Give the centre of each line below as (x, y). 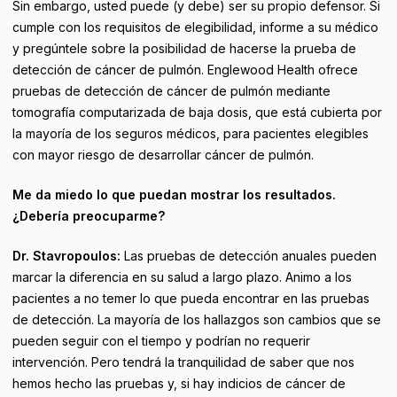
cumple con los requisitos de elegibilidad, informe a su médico (195, 27)
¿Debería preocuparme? (89, 216)
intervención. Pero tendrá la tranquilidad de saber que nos (183, 362)
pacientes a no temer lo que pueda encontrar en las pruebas (191, 298)
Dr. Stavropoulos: (66, 256)
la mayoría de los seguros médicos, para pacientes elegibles (191, 133)
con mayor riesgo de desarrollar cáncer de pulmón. (163, 155)
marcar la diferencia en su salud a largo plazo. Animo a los (182, 277)
